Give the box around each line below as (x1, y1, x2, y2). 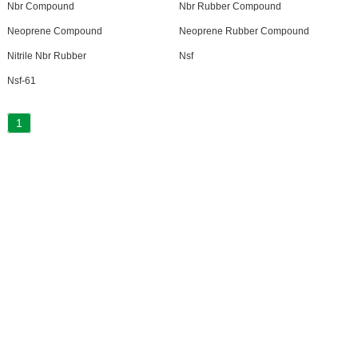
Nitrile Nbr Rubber (6, 50, 86, 62)
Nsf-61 (6, 75, 36, 86)
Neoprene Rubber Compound (178, 26, 309, 37)
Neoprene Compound (6, 26, 102, 37)
